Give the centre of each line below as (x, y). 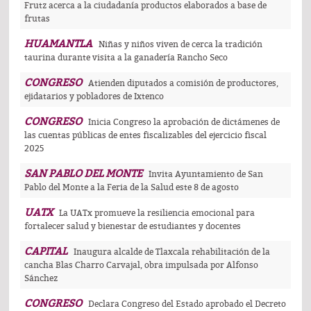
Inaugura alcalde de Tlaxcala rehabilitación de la (172, 252)
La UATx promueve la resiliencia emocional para (157, 213)
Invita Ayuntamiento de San (206, 175)
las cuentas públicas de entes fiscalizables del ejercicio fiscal (145, 136)
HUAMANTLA (58, 44)
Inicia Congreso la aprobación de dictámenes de (184, 123)
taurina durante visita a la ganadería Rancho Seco (126, 58)
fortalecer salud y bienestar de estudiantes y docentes (133, 227)
